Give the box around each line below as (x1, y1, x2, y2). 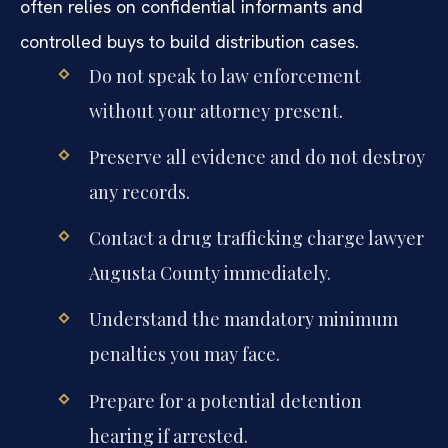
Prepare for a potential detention (88, 388, 362, 413)
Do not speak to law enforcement (88, 63, 361, 88)
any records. (88, 180, 190, 205)
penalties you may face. (88, 342, 280, 367)
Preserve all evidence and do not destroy (88, 145, 425, 170)
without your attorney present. (88, 98, 343, 123)
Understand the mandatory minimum (88, 307, 398, 332)
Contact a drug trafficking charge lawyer (88, 226, 424, 251)
